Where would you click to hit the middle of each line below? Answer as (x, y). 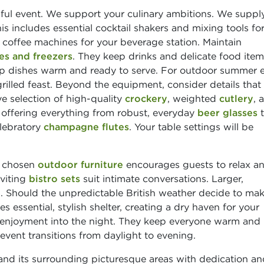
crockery (146, 98)
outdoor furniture (80, 164)
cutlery (236, 98)
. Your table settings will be (191, 126)
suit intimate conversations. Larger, (162, 178)
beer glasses (227, 112)
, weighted (193, 98)
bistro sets (55, 178)
